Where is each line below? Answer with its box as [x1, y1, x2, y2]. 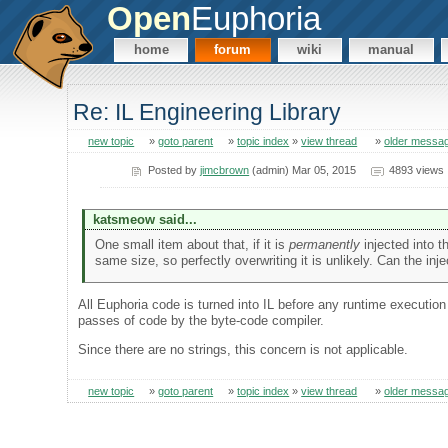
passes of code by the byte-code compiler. [78, 312, 325, 328]
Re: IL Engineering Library [73, 99, 342, 126]
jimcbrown [200, 163, 250, 176]
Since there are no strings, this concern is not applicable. [78, 341, 409, 357]
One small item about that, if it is [94, 237, 289, 252]
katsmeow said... [92, 211, 197, 227]
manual [368, 42, 415, 58]
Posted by [148, 163, 201, 176]
